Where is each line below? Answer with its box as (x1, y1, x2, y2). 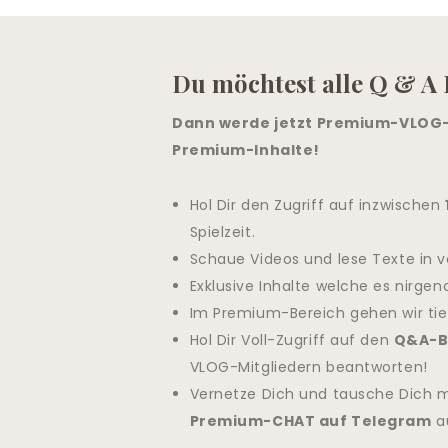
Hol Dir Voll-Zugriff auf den (189, 329, 394, 350)
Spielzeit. (189, 221, 256, 242)
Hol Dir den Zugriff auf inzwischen (189, 194, 446, 215)
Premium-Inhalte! (172, 139, 320, 160)
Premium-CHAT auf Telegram (189, 410, 432, 431)
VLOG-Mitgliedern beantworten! (189, 356, 428, 377)
